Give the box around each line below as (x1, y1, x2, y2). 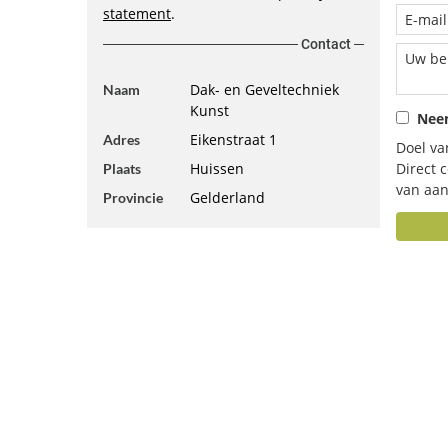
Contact (300, 36, 351, 52)
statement (103, 4, 171, 23)
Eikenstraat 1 (189, 130, 277, 149)
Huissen (189, 159, 244, 178)
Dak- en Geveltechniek (189, 80, 339, 99)
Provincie (103, 189, 163, 206)
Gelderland (189, 188, 265, 207)
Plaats (103, 160, 141, 177)
